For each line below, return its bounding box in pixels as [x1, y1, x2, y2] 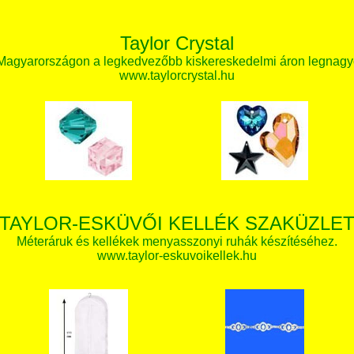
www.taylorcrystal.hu [119, 69, 235, 82]
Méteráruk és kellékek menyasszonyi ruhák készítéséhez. [17, 235, 337, 248]
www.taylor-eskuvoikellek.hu [97, 249, 257, 262]
